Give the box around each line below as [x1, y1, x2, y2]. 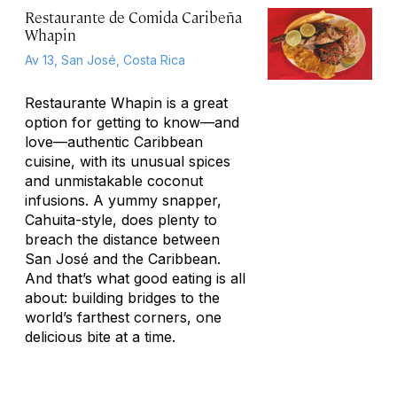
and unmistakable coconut [25, 172, 203, 190]
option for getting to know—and [25, 113, 239, 131]
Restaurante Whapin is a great [25, 94, 228, 112]
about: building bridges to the [25, 289, 220, 307]
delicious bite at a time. [25, 328, 175, 346]
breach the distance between [25, 230, 220, 248]
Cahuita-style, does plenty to [25, 211, 217, 229]
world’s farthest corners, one [25, 308, 222, 326]
